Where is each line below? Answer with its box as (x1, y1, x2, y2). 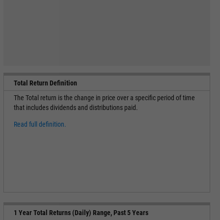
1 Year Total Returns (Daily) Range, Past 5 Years (13, 209, 148, 217)
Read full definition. (13, 120, 66, 128)
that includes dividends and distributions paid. (13, 104, 138, 111)
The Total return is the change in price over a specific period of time (13, 94, 195, 102)
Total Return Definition (13, 79, 77, 87)
